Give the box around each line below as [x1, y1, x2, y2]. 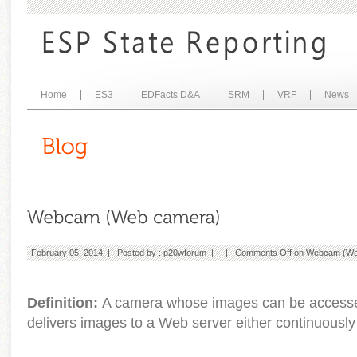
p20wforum [163, 248, 206, 257]
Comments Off [235, 248, 292, 257]
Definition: [27, 294, 102, 311]
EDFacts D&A [141, 89, 200, 100]
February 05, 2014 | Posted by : [31, 248, 163, 257]
